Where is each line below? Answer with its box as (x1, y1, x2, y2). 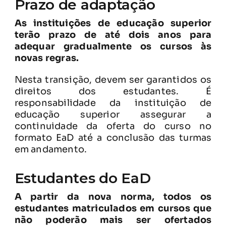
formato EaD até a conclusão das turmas (14, 132, 212, 143)
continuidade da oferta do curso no (14, 120, 212, 132)
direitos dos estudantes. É (14, 85, 212, 97)
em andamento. (14, 143, 87, 155)
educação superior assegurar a (14, 108, 212, 120)
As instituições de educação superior (14, 17, 212, 29)
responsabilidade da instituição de (14, 97, 212, 108)
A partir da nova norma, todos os (14, 191, 212, 202)
